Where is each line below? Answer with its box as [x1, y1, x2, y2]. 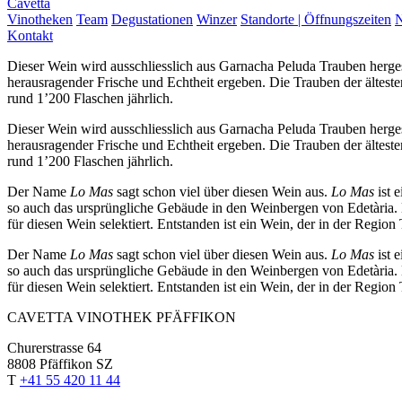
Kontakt [7, 28, 53, 43]
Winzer [197, 12, 237, 27]
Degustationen [111, 12, 193, 27]
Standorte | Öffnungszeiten [240, 12, 391, 27]
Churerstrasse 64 [7, 340, 101, 355]
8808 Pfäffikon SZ [7, 356, 113, 371]
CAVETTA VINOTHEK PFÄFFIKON [7, 310, 236, 325]
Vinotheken [7, 12, 73, 27]
